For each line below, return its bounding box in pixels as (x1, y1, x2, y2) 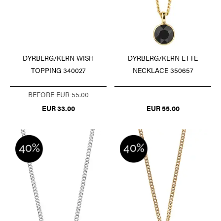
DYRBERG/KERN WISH (23, 53, 94, 63)
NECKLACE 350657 (132, 65, 193, 75)
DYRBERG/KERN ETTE (128, 53, 198, 63)
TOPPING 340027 (31, 65, 86, 75)
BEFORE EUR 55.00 (28, 89, 89, 100)
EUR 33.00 (41, 103, 75, 113)
